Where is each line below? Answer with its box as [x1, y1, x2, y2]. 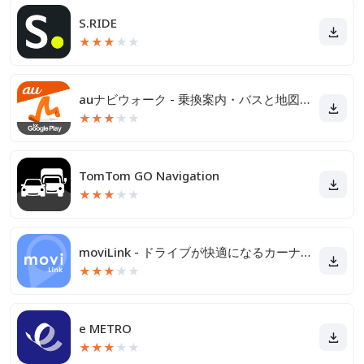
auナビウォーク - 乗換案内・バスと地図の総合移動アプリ [300, 91, 310, 107]
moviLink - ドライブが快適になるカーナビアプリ [301, 244, 310, 260]
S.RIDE [79, 15, 117, 31]
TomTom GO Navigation [79, 167, 219, 184]
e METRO [79, 320, 132, 336]
